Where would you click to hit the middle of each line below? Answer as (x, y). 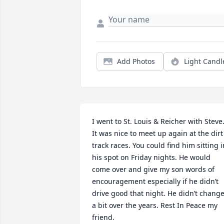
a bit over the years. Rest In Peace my (155, 205)
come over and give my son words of (153, 169)
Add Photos (136, 61)
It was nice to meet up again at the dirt (157, 133)
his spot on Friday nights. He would (151, 157)
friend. (103, 217)
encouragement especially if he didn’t (155, 181)
